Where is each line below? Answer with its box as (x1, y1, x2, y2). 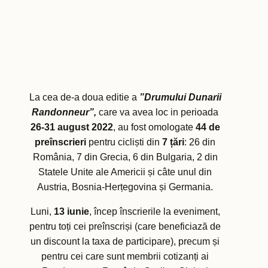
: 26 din (184, 137, 215, 148)
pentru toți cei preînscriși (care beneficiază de (29, 221, 221, 232)
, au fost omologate (112, 122, 196, 133)
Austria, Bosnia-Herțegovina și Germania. (37, 182, 213, 193)
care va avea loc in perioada (99, 107, 218, 118)
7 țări (162, 137, 184, 148)
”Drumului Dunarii (139, 92, 221, 103)
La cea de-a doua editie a (29, 92, 139, 103)
